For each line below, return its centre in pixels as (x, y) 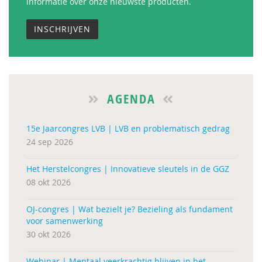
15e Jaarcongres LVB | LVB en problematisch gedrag (128, 128)
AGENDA (131, 99)
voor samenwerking (65, 221)
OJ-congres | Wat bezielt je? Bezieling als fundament (130, 209)
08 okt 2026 (49, 182)
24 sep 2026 (50, 142)
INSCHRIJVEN (62, 29)
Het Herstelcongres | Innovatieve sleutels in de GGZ (128, 169)
